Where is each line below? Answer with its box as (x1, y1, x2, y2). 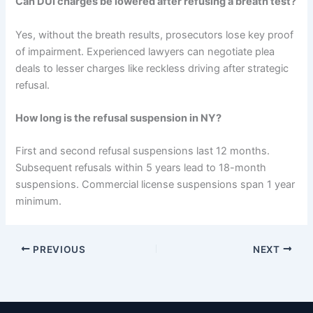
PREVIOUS (30, 243, 86, 255)
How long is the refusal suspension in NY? (15, 112, 222, 125)
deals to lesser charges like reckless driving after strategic (15, 61, 289, 75)
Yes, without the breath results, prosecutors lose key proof (15, 28, 294, 41)
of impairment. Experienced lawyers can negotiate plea (15, 45, 275, 58)
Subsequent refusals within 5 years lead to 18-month (15, 161, 267, 175)
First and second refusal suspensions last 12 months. (15, 145, 270, 158)
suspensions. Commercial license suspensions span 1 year (15, 178, 296, 191)
